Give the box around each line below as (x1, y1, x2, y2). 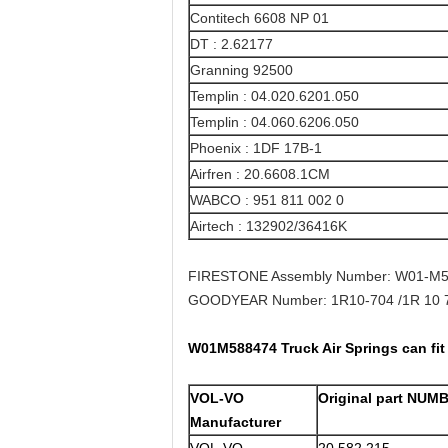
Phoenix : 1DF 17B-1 (190, 140, 322, 156)
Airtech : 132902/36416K (190, 218, 347, 234)
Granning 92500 (190, 62, 293, 78)
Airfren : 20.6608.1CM (190, 166, 330, 182)
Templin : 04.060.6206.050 (190, 114, 359, 130)
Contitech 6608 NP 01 (190, 10, 329, 26)
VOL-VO (190, 390, 244, 406)
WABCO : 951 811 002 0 (190, 192, 344, 208)
